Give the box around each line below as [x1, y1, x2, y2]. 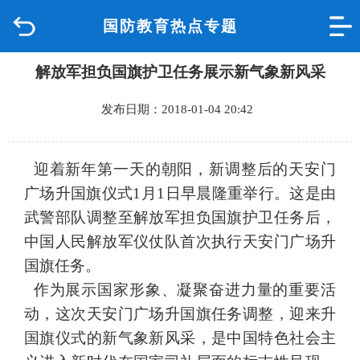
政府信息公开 [12, 156, 89, 170]
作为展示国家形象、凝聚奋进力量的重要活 [24, 281, 336, 298]
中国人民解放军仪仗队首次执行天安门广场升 [24, 233, 336, 250]
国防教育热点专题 [102, 18, 238, 35]
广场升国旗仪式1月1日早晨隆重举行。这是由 [24, 185, 336, 202]
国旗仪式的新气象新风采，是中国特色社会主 [24, 329, 336, 346]
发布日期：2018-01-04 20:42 [95, 102, 265, 116]
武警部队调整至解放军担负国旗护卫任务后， [24, 209, 336, 226]
